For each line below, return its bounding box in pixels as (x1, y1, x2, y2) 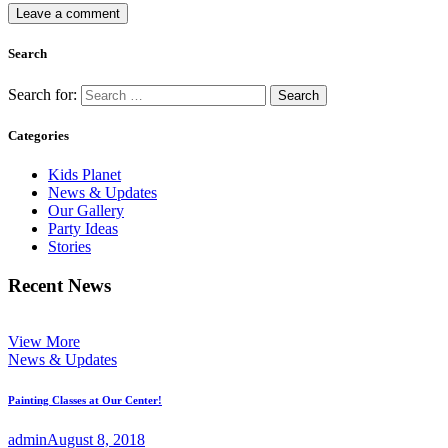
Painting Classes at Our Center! (8, 394, 162, 407)
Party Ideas (48, 220, 118, 237)
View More (8, 333, 80, 351)
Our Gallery (48, 202, 124, 219)
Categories (8, 127, 69, 143)
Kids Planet (48, 166, 121, 183)
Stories (48, 238, 91, 255)
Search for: (8, 85, 77, 103)
